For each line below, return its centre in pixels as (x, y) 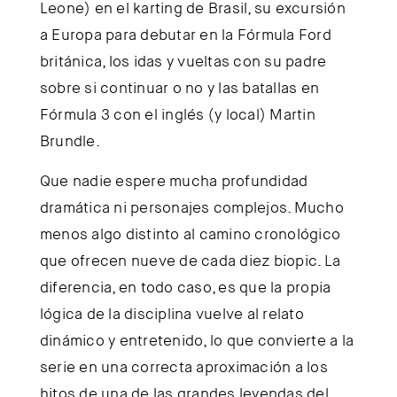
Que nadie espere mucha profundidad (174, 181)
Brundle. (70, 141)
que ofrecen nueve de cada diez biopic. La (190, 261)
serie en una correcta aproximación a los (183, 367)
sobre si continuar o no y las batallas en (179, 88)
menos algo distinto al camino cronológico (190, 234)
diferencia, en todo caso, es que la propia (185, 287)
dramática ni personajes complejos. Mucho (191, 207)
